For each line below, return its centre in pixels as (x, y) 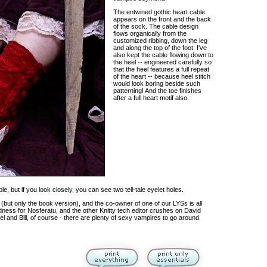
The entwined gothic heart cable (159, 12)
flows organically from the (150, 33)
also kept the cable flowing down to (163, 55)
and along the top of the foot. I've (160, 48)
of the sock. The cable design (156, 26)
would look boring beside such (157, 83)
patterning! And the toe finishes (157, 91)
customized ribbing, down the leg (160, 41)
